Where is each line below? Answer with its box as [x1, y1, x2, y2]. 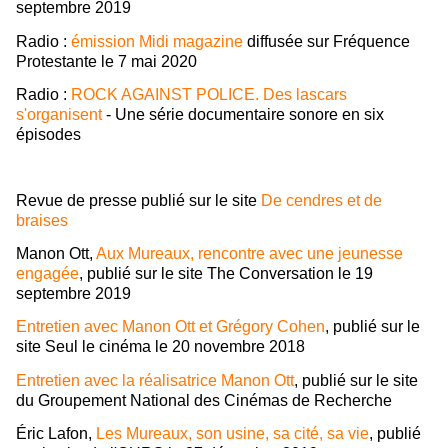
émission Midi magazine [71, 32, 243, 50]
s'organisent [16, 106, 102, 124]
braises [16, 211, 68, 229]
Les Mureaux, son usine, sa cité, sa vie [96, 425, 369, 443]
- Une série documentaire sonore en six [102, 106, 384, 124]
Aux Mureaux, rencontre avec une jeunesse [96, 245, 403, 263]
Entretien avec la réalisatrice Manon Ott [16, 371, 294, 389]
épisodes [16, 126, 81, 144]
